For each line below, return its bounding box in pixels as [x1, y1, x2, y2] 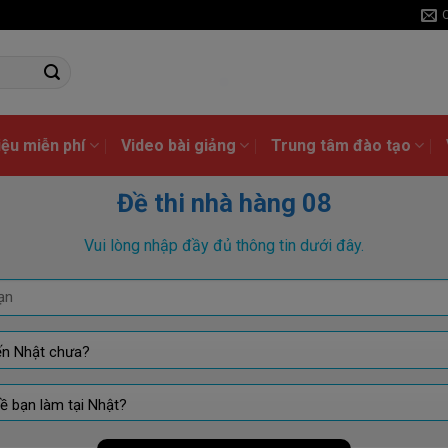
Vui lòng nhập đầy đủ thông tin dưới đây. [84, 235, 364, 255]
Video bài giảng [120, 136, 236, 155]
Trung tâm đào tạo [270, 136, 411, 155]
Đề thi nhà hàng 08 [116, 188, 332, 218]
